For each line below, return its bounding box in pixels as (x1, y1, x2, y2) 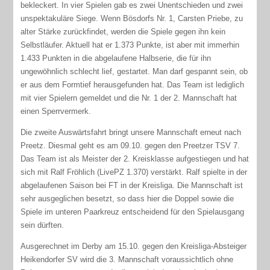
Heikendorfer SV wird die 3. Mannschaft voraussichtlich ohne (20, 254, 234, 264)
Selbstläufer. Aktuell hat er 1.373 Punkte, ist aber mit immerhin (20, 40, 240, 49)
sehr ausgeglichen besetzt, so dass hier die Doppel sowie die (20, 193, 234, 203)
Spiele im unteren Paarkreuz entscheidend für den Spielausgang (20, 207, 245, 216)
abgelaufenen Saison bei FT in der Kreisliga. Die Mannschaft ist (20, 180, 243, 190)
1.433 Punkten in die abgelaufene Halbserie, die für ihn (20, 53, 212, 63)
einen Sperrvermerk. (20, 106, 94, 116)
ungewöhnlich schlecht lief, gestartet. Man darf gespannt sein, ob (20, 66, 248, 76)
